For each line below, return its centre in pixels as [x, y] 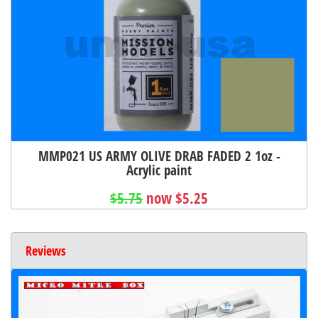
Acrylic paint [159, 170]
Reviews [46, 250]
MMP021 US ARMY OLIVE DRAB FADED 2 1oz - [159, 155]
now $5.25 [177, 198]
